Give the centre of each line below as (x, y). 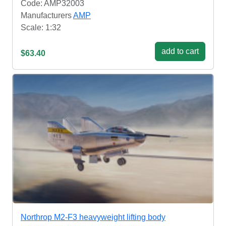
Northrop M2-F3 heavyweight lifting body (93, 217)
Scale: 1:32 (41, 27)
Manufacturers (47, 15)
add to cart (180, 51)
